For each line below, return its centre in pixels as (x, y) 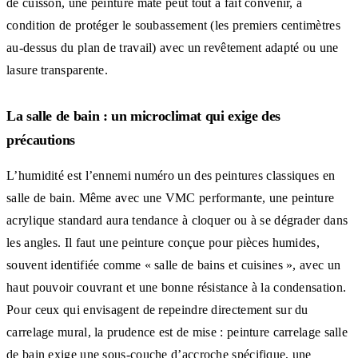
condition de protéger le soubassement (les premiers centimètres (173, 25)
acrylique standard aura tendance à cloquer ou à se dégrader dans (177, 220)
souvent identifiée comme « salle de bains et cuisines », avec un (174, 265)
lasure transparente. (58, 70)
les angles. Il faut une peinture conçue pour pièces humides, (163, 242)
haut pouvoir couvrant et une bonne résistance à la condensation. (177, 287)
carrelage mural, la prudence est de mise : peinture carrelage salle (177, 332)
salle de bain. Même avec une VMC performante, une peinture (171, 197)
